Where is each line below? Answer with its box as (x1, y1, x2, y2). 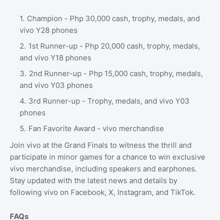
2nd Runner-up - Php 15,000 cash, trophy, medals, (29, 69, 203, 79)
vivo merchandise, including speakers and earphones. (10, 164, 197, 174)
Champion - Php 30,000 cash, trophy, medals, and (27, 14, 200, 24)
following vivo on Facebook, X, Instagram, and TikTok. (10, 188, 195, 197)
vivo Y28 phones (20, 26, 78, 35)
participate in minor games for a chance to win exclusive (10, 152, 205, 162)
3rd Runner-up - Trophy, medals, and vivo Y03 (28, 96, 190, 106)
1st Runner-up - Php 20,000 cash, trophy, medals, (28, 41, 200, 51)
